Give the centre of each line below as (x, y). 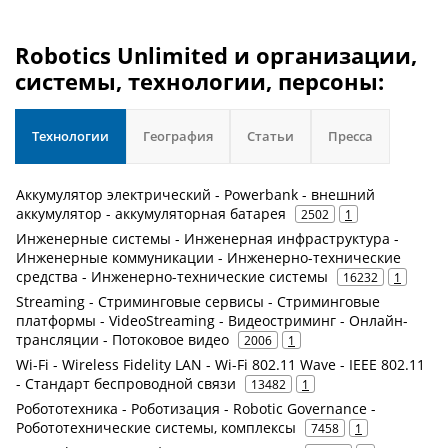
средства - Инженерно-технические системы (172, 276)
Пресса (350, 136)
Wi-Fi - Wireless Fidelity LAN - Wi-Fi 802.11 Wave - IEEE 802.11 (220, 364)
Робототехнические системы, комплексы (156, 427)
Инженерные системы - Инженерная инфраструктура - (207, 238)
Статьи (270, 136)
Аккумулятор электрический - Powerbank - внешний (195, 194)
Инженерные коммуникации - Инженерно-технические (208, 257)
